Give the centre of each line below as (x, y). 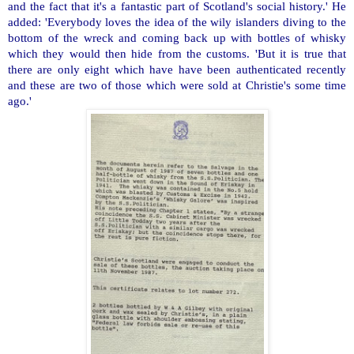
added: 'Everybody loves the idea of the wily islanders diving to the (177, 21)
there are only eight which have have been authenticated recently (177, 69)
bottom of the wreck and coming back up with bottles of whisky (177, 37)
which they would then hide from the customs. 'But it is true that (177, 53)
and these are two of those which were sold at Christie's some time (177, 85)
